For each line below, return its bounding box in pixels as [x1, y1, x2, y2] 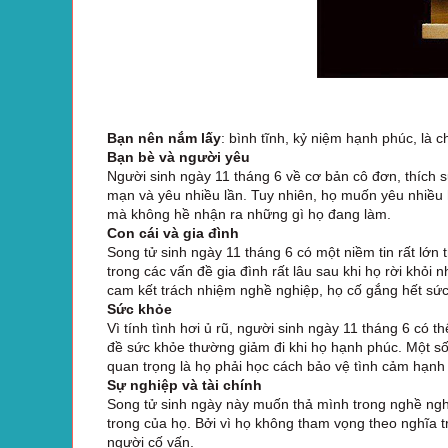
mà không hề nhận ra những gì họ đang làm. [107, 205, 391, 222]
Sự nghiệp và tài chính [107, 376, 262, 393]
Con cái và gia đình [107, 224, 239, 241]
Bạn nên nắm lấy [107, 129, 221, 146]
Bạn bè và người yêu [107, 148, 250, 165]
